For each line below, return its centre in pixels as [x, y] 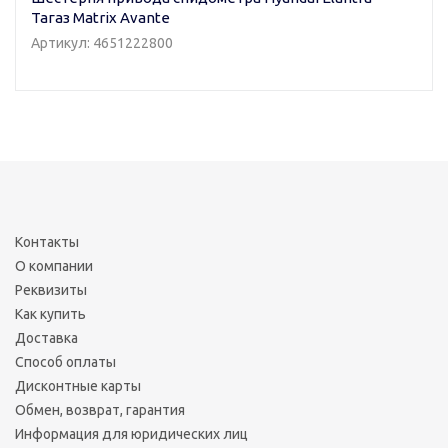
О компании [54, 265]
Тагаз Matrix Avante [100, 18]
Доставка [46, 337]
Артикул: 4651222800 [102, 42]
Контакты [47, 241]
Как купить [50, 313]
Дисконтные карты [78, 385]
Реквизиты [51, 289]
